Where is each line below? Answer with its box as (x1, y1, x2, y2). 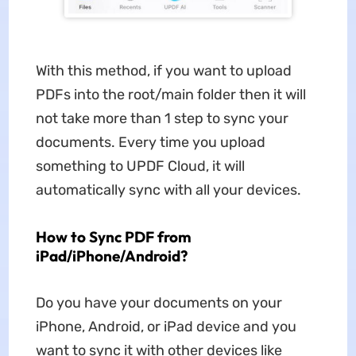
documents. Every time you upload (35, 133, 265, 152)
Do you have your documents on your (35, 294, 282, 312)
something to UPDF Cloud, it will (35, 157, 245, 176)
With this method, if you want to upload (35, 62, 292, 80)
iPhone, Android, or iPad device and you (35, 318, 296, 336)
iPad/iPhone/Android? (35, 246, 188, 266)
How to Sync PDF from (35, 227, 192, 247)
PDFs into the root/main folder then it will (35, 86, 306, 104)
